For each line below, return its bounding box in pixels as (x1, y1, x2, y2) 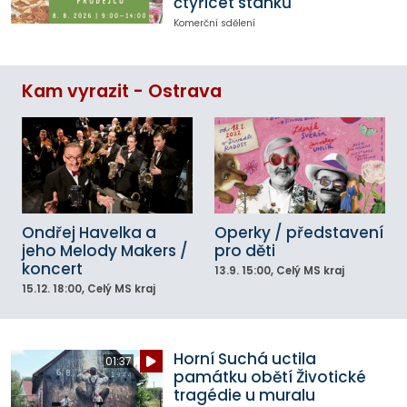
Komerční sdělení (173, 15, 255, 30)
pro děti (214, 239, 275, 262)
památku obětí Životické (173, 366, 366, 389)
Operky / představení (214, 221, 383, 243)
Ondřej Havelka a (22, 221, 156, 243)
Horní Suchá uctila (173, 348, 316, 371)
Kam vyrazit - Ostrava (22, 79, 222, 104)
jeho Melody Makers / (22, 239, 188, 262)
